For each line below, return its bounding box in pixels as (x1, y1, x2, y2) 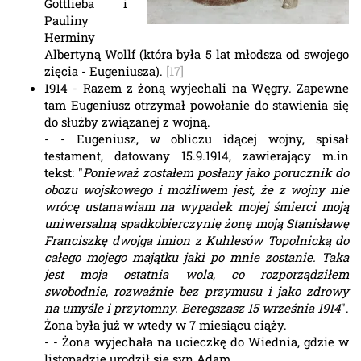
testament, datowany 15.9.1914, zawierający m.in (44, 147, 349, 164)
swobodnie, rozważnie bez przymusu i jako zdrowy (44, 283, 349, 300)
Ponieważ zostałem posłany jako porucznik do (83, 164, 349, 181)
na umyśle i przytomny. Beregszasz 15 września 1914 (44, 300, 341, 317)
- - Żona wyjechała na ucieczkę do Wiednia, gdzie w (44, 334, 349, 351)
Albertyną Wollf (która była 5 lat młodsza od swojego (44, 46, 349, 63)
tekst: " (44, 164, 83, 181)
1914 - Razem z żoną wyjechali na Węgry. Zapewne (44, 80, 349, 97)
